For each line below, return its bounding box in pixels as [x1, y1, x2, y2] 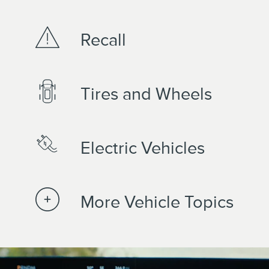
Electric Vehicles [80, 138, 205, 157]
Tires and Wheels [80, 84, 212, 103]
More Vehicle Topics [80, 192, 234, 211]
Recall [80, 30, 126, 49]
